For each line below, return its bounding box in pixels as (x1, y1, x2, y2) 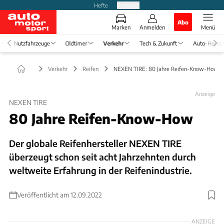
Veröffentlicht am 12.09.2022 (17, 190, 102, 199)
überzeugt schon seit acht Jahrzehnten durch (9, 150, 196, 162)
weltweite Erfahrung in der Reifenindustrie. (9, 164, 192, 176)
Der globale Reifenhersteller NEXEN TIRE (9, 137, 181, 149)
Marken (111, 23, 130, 30)
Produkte (116, 1, 139, 8)
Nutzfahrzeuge (13, 39, 49, 46)
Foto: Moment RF (172, 196, 215, 203)
